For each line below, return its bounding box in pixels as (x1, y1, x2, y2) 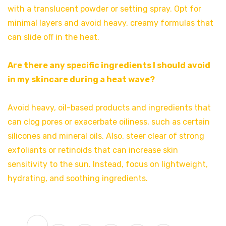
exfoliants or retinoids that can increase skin (8, 145, 178, 155)
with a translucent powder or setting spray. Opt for (8, 4, 201, 14)
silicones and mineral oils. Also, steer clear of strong (8, 131, 204, 141)
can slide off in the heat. (8, 32, 99, 42)
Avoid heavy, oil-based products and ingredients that (8, 102, 211, 112)
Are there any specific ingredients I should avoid (8, 60, 210, 70)
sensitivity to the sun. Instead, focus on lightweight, (8, 159, 208, 169)
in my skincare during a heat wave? (8, 74, 155, 84)
